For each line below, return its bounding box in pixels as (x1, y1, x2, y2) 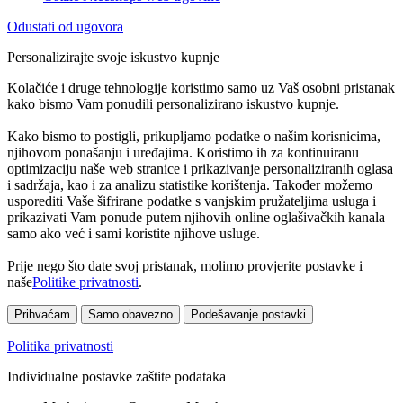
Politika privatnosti (7, 337, 113, 354)
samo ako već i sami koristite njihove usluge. (7, 225, 260, 241)
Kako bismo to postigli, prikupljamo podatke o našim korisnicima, (7, 128, 381, 144)
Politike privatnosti (32, 273, 139, 290)
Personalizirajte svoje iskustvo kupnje (7, 49, 219, 65)
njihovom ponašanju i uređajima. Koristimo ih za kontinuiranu (7, 144, 359, 160)
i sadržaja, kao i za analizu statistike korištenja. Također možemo (7, 176, 372, 193)
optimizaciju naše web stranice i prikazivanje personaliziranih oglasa (7, 160, 393, 176)
